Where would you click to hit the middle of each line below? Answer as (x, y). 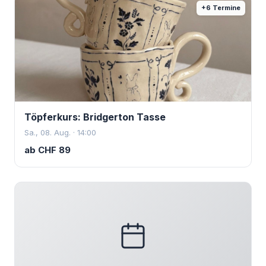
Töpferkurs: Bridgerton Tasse (95, 117)
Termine (226, 8)
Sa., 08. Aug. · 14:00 (60, 132)
